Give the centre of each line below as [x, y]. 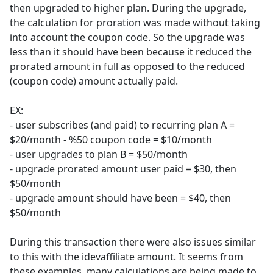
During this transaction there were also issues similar [133, 242]
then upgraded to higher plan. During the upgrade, [128, 8]
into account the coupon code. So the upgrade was [127, 37]
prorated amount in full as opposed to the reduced [127, 67]
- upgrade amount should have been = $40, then [120, 198]
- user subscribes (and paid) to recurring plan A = [122, 125]
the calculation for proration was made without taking [135, 23]
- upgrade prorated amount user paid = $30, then [123, 169]
